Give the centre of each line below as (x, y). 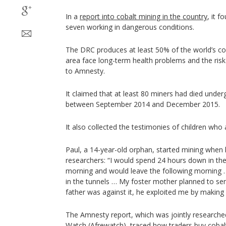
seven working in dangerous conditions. (130, 27)
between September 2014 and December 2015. (143, 104)
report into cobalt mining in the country (144, 16)
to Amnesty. (85, 71)
